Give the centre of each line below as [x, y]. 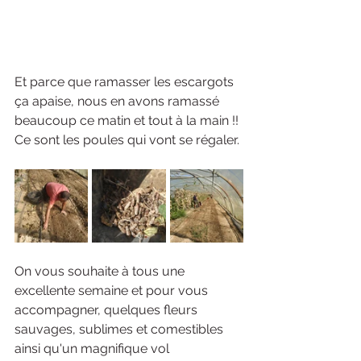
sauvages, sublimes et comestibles [120, 329]
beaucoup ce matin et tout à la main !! [128, 120]
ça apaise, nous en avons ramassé [118, 101]
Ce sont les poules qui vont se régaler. [129, 139]
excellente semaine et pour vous [113, 290]
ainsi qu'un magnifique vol [93, 348]
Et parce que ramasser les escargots [126, 81]
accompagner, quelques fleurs [108, 309]
